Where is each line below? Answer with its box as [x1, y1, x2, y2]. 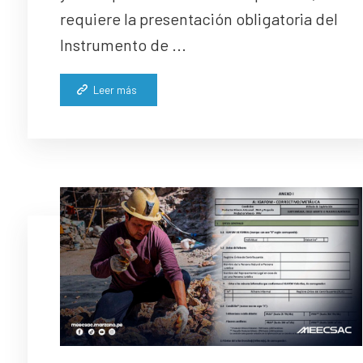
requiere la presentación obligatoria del [59, 9, 338, 29]
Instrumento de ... [59, 35, 186, 55]
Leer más [92, 83, 137, 97]
